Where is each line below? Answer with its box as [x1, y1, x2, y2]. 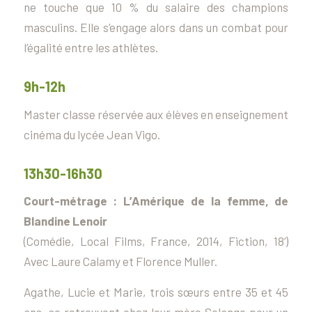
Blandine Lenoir [23, 214, 107, 228]
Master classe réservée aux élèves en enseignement [23, 107, 289, 121]
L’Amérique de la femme [123, 194, 265, 208]
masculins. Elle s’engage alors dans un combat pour [23, 20, 289, 35]
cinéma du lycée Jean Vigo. [23, 127, 160, 141]
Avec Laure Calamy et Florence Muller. [23, 254, 217, 269]
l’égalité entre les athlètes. [23, 40, 158, 55]
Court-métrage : [23, 194, 124, 208]
